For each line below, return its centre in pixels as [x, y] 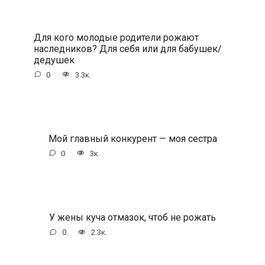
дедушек [54, 60]
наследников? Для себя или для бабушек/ [127, 49]
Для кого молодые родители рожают [116, 37]
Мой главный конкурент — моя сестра [132, 138]
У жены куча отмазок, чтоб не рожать [132, 217]
